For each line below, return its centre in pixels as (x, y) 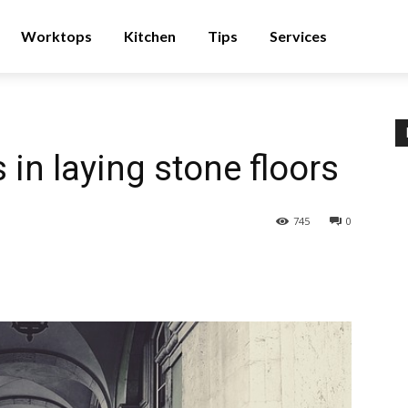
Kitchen (150, 36)
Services (298, 36)
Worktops (56, 36)
